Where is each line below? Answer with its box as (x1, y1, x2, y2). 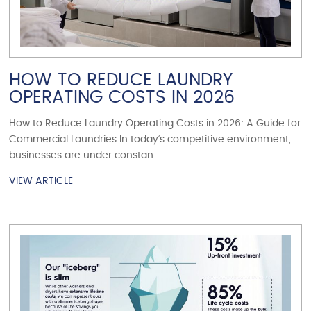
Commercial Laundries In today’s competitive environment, (9, 135, 292, 145)
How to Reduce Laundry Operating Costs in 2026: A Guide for (9, 119, 301, 129)
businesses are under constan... (9, 151, 160, 161)
